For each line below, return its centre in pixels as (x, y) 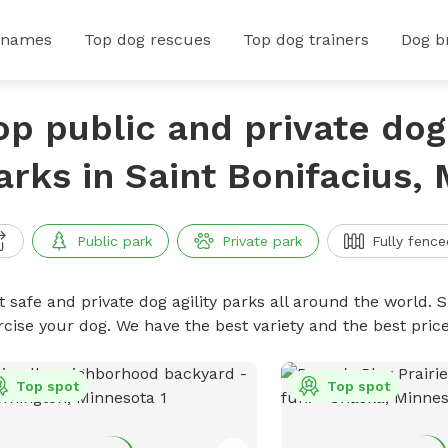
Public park (114, 241)
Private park (261, 241)
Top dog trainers (306, 39)
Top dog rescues (147, 39)
